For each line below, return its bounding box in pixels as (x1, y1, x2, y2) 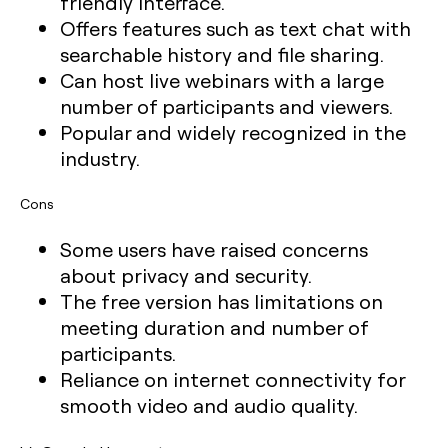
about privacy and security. (60, 262, 312, 288)
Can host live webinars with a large (60, 67, 384, 93)
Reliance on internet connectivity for (60, 366, 405, 392)
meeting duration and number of (60, 314, 368, 340)
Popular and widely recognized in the (60, 119, 406, 145)
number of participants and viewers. (60, 93, 393, 119)
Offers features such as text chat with (60, 15, 411, 41)
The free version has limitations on (60, 288, 383, 314)
